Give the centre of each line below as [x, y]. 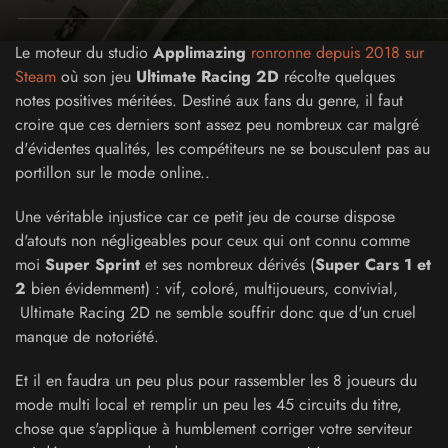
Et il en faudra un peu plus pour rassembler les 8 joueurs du [216, 380]
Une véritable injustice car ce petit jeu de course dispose [205, 216]
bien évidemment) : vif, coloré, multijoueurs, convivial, [214, 288]
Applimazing [202, 52]
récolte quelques [337, 76]
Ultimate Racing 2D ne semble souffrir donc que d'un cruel [215, 312]
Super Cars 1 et [373, 264]
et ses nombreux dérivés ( [230, 264]
